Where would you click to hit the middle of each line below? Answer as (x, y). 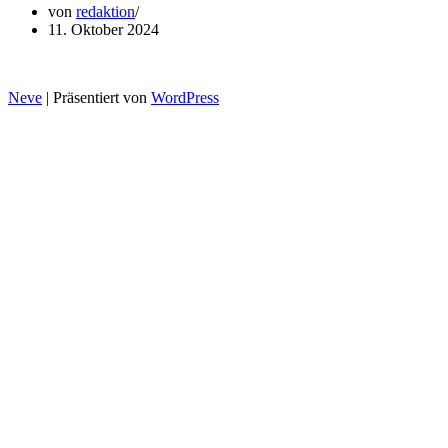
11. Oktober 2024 (103, 29)
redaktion (105, 11)
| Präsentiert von (96, 97)
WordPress (185, 97)
